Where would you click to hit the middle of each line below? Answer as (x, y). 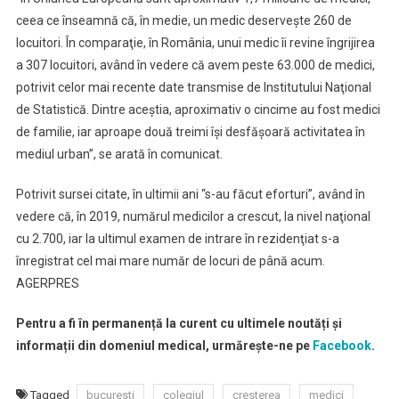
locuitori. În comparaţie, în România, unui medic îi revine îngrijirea (195, 43)
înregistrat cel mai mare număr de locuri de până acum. (170, 261)
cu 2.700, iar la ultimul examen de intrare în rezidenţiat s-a (177, 239)
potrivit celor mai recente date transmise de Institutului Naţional (193, 87)
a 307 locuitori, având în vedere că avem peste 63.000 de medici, (195, 65)
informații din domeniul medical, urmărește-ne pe (164, 346)
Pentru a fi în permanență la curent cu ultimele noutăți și (179, 323)
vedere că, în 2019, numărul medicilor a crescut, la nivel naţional (193, 216)
